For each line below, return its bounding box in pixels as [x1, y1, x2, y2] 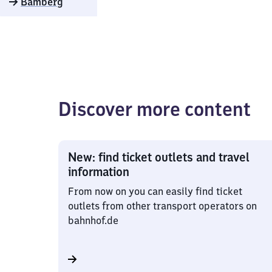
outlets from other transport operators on [68, 200, 257, 212]
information [68, 164, 129, 179]
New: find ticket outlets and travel [68, 149, 250, 165]
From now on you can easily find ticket [68, 185, 242, 197]
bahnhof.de [68, 214, 118, 226]
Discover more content [58, 97, 251, 121]
